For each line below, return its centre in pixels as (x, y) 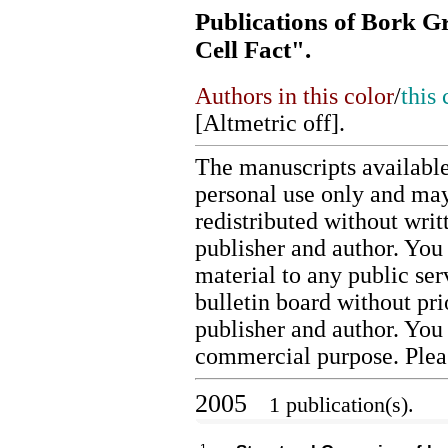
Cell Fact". (253, 49)
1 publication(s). (338, 404)
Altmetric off (267, 122)
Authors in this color (294, 95)
